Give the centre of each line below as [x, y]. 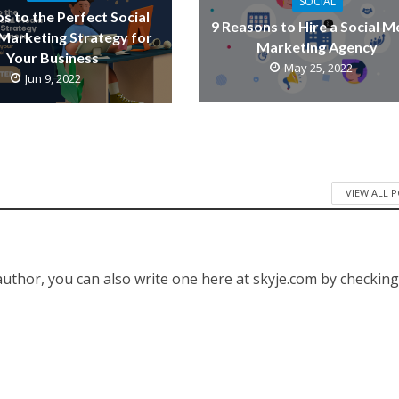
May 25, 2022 [318, 68]
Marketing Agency [318, 47]
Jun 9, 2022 [53, 78]
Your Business [52, 57]
